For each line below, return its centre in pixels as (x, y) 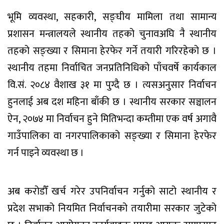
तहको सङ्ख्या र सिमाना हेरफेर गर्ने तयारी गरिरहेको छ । (112, 51)
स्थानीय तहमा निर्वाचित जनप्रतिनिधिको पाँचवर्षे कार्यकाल (112, 68)
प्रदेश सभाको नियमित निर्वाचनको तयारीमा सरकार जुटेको (112, 208)
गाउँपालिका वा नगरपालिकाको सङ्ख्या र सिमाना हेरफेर (112, 136)
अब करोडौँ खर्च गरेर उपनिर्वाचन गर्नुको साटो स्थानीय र (112, 191)
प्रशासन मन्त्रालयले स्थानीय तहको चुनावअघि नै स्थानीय (112, 34)
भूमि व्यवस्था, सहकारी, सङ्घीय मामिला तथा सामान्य (112, 17)
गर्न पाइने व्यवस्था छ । (46, 153)
